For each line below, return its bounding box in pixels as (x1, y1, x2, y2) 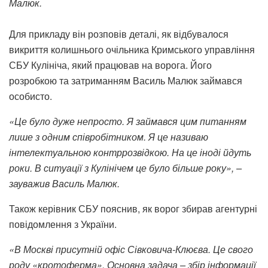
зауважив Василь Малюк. (9, 176, 120, 190)
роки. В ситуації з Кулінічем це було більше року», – (9, 160, 242, 175)
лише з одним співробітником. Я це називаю (9, 129, 208, 144)
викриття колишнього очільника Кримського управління (9, 42, 255, 56)
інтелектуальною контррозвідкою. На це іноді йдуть (9, 145, 251, 159)
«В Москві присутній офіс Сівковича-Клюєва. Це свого (9, 242, 253, 256)
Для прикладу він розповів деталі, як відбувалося (9, 26, 229, 41)
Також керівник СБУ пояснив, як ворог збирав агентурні (9, 201, 257, 215)
